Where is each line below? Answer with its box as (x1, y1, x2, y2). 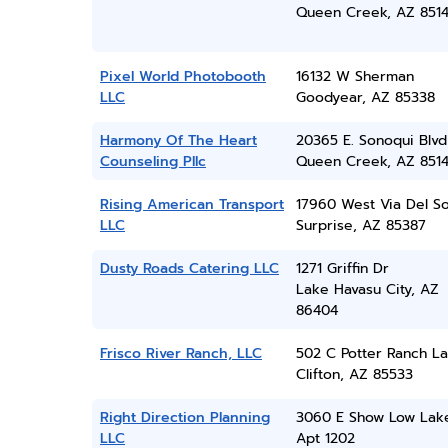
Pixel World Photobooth (100, 66, 266, 87)
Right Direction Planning (100, 407, 270, 428)
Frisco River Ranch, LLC (100, 343, 262, 364)
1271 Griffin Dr (295, 258, 389, 279)
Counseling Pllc (100, 151, 206, 172)
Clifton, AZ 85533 (295, 364, 413, 385)
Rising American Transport (100, 194, 284, 215)
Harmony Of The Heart (100, 130, 257, 151)
